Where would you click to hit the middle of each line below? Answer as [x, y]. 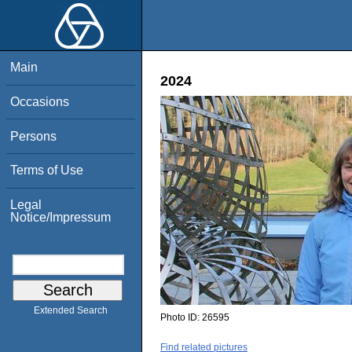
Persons [34, 136]
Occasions [40, 101]
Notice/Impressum [61, 217]
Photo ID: [181, 318]
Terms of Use [47, 170]
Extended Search [71, 311]
